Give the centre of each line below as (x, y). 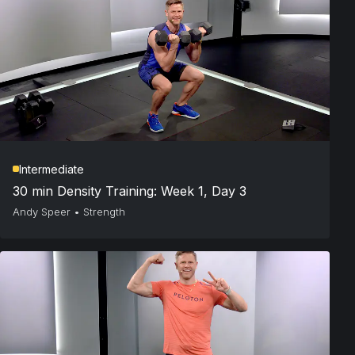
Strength (104, 211)
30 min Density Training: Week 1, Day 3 (130, 191)
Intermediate (52, 169)
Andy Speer (42, 211)
